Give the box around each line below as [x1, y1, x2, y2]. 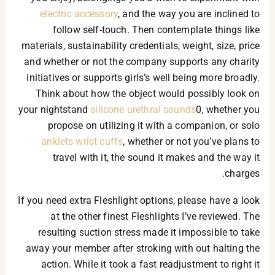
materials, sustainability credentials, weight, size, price [21, 40, 260, 52]
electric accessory [40, 8, 118, 20]
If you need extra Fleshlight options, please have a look [18, 195, 260, 206]
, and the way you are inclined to [118, 8, 260, 20]
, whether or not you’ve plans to [123, 136, 260, 147]
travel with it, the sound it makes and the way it [52, 152, 260, 163]
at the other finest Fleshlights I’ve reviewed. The [50, 211, 260, 222]
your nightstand [18, 104, 91, 115]
